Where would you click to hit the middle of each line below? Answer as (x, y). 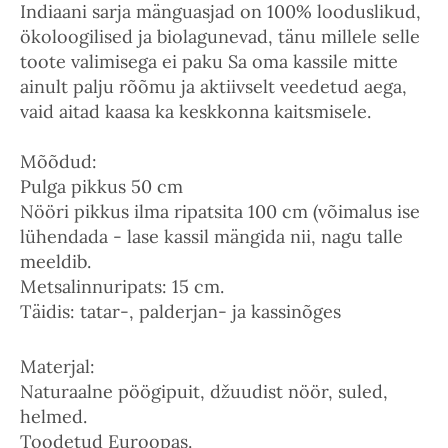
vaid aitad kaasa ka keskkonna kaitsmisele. (195, 111)
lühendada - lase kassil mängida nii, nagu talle (211, 236)
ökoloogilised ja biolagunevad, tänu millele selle (220, 36)
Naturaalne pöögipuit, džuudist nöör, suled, (204, 392)
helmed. (53, 417)
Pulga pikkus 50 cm (101, 186)
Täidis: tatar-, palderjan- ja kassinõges (180, 311)
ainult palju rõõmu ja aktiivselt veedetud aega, (213, 86)
